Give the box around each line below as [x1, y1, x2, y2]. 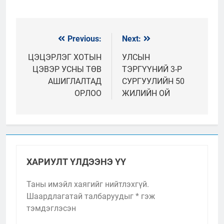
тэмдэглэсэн [26, 203, 76, 213]
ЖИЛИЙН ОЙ [122, 88, 170, 98]
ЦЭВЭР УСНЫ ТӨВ [32, 64, 101, 74]
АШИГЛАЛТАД [48, 76, 101, 86]
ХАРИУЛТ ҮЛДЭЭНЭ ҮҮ [26, 157, 126, 167]
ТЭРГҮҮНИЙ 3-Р [122, 64, 182, 74]
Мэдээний [25, 34, 82, 49]
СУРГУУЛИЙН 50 [122, 76, 184, 86]
